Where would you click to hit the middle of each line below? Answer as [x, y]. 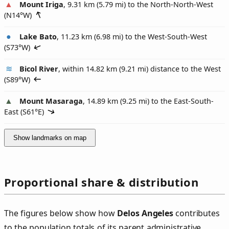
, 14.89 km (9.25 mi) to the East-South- [148, 101]
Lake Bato [38, 37]
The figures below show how [61, 213]
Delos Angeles [145, 213]
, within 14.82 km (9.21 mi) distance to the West [140, 69]
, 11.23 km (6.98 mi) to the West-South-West [132, 37]
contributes [196, 213]
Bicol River [39, 69]
